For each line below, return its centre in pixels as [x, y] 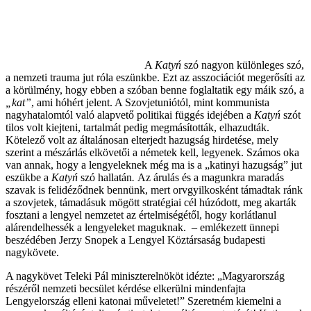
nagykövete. [32, 252]
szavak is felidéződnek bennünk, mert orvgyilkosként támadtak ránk [154, 190]
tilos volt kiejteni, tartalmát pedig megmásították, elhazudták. [137, 127]
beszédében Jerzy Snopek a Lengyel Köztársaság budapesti [135, 239]
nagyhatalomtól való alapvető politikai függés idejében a [130, 115]
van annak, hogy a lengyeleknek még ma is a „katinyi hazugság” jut [154, 165]
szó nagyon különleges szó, [243, 65]
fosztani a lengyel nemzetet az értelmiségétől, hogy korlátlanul [141, 215]
